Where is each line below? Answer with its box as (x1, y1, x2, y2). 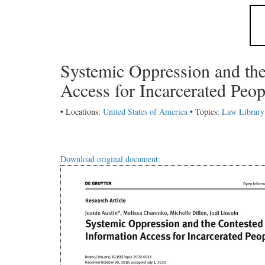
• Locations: (60, 106, 103, 117)
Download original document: (60, 153, 160, 165)
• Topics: (188, 106, 222, 117)
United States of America (103, 106, 188, 117)
